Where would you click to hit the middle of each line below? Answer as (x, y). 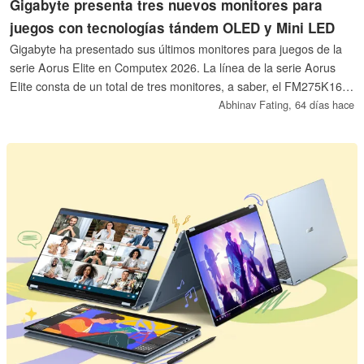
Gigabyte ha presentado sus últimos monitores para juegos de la (176, 49)
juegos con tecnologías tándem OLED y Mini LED (173, 28)
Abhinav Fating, (256, 105)
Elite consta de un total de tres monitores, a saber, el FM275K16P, (181, 87)
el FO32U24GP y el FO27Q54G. (94, 105)
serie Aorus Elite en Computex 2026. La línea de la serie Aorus (173, 68)
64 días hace (324, 105)
